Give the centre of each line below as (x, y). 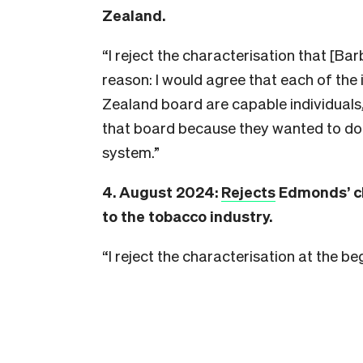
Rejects (248, 191)
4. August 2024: (162, 191)
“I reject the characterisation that (216, 54)
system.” (131, 151)
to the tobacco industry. (187, 215)
